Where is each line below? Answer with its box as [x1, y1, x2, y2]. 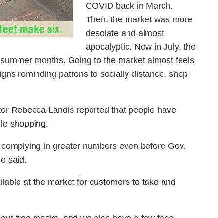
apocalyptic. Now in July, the [86, 42, 196, 52]
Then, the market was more [86, 15, 192, 24]
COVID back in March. [86, 1, 173, 11]
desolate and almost [86, 28, 164, 38]
